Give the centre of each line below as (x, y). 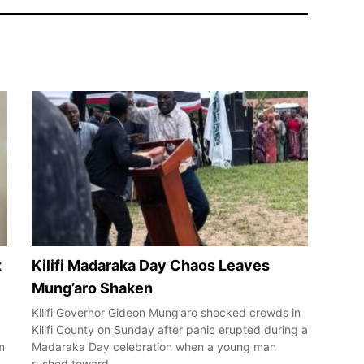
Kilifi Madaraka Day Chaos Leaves (151, 265)
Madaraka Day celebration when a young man (154, 346)
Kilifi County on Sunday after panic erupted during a (170, 329)
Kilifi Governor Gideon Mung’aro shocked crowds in (166, 312)
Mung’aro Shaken (92, 288)
